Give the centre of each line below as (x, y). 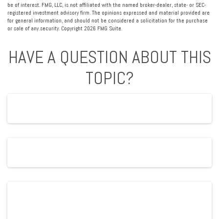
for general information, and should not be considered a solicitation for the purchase (108, 20)
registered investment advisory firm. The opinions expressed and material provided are (109, 12)
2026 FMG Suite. (103, 28)
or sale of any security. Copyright (46, 28)
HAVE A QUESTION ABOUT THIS (109, 57)
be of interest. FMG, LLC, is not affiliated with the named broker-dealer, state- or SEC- (107, 5)
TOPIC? (109, 78)
